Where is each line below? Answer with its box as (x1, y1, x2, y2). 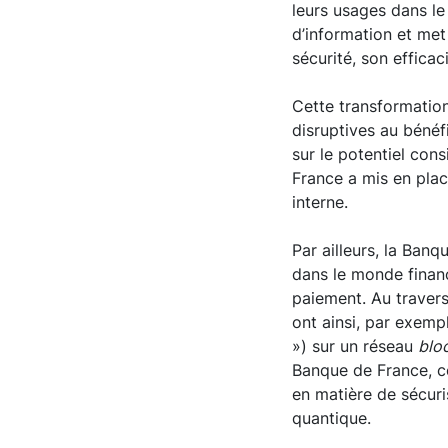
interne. (292, 192, 348, 213)
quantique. (292, 408, 371, 429)
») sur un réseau (292, 336, 418, 357)
